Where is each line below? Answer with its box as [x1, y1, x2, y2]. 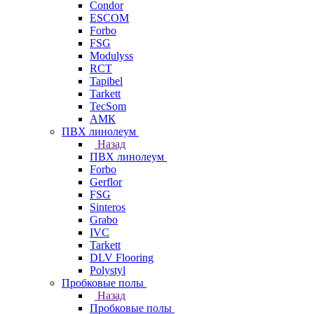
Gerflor [90, 176, 122, 188]
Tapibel [90, 75, 123, 87]
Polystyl [90, 264, 125, 276]
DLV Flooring [90, 252, 153, 264]
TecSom [90, 100, 126, 112]
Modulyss [90, 50, 133, 62]
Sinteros [90, 201, 125, 213]
